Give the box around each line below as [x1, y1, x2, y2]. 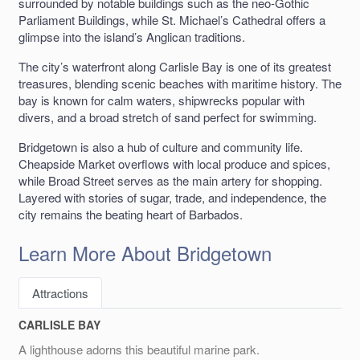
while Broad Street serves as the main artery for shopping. [18, 172, 322, 190]
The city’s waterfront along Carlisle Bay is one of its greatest [18, 58, 331, 76]
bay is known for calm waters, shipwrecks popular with [18, 92, 305, 109]
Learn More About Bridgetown [18, 239, 272, 268]
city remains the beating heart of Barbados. [18, 206, 243, 223]
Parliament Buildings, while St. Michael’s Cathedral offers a [18, 11, 325, 29]
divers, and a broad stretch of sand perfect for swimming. [18, 108, 317, 126]
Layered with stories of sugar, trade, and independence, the [18, 189, 326, 207]
